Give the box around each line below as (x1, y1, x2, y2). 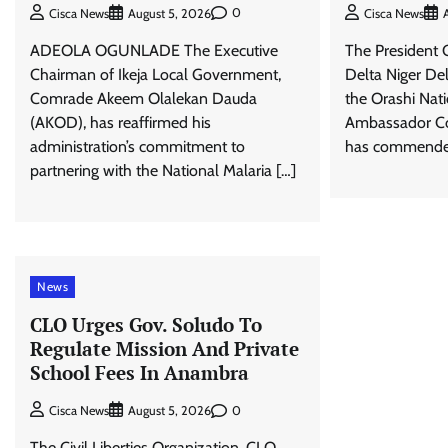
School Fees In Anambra (30, 360, 254, 386)
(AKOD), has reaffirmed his (30, 112, 211, 132)
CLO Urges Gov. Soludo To (30, 312, 262, 338)
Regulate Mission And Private (30, 336, 299, 362)
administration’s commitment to (30, 136, 245, 156)
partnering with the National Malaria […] (30, 160, 296, 180)
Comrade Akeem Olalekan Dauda (30, 88, 257, 108)
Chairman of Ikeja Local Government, (30, 64, 281, 84)
